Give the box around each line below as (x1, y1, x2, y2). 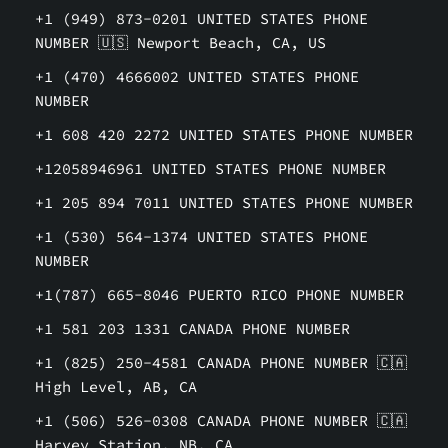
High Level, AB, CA (35, 377, 197, 396)
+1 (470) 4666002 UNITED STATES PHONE (35, 67, 359, 86)
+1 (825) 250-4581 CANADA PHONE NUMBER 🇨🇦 (35, 353, 407, 372)
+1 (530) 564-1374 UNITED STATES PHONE (35, 227, 368, 246)
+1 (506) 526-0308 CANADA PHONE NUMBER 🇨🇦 (35, 411, 407, 430)
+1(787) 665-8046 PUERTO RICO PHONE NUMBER (35, 285, 404, 304)
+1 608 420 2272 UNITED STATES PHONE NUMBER (35, 125, 413, 144)
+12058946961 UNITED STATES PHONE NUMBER (35, 159, 386, 178)
